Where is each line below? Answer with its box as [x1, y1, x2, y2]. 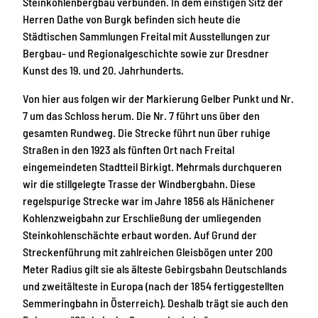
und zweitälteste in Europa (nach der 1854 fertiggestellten [23, 278, 284, 292]
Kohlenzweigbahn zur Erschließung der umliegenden [23, 210, 261, 224]
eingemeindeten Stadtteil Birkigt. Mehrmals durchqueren [23, 159, 282, 173]
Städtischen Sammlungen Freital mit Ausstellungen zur [23, 28, 270, 43]
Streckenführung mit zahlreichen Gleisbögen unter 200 [23, 244, 273, 258]
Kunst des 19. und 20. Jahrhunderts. [23, 62, 184, 77]
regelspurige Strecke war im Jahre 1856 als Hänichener [23, 193, 275, 207]
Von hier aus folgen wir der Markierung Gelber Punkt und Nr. [23, 91, 294, 105]
